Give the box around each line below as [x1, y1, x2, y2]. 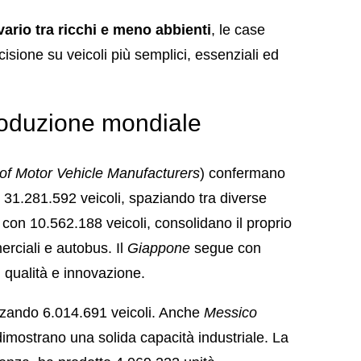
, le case [211, 21, 265, 38]
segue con [194, 239, 261, 256]
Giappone [127, 239, 194, 256]
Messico [204, 304, 257, 321]
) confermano [200, 164, 285, 181]
